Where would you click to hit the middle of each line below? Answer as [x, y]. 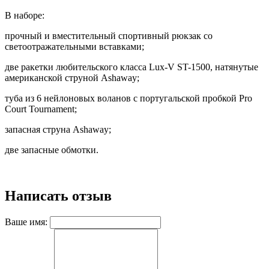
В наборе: [25, 15]
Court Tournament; [41, 109]
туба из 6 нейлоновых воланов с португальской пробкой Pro [128, 98]
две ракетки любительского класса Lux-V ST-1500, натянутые [131, 67]
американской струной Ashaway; [72, 78]
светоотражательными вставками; [74, 47]
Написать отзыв [58, 195]
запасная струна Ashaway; [58, 129]
